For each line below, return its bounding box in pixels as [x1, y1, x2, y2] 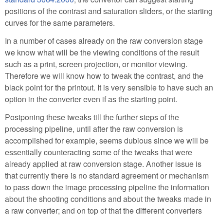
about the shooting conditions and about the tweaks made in [5, 193, 211, 204]
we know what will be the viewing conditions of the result [5, 47, 199, 58]
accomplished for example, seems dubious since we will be [5, 134, 209, 146]
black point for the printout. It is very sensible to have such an [5, 82, 213, 93]
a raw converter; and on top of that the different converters [5, 204, 202, 216]
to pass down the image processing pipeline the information [5, 181, 209, 193]
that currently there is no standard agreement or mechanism [5, 169, 209, 181]
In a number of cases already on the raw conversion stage [5, 35, 203, 47]
